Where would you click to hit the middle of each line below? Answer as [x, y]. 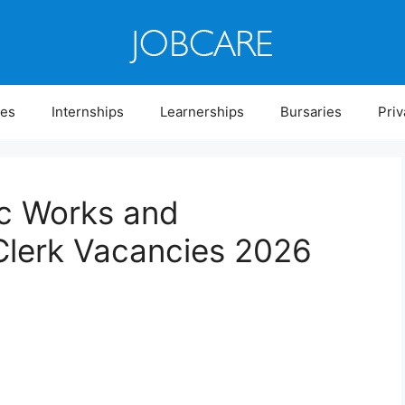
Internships [87, 112]
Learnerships [202, 112]
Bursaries [311, 112]
